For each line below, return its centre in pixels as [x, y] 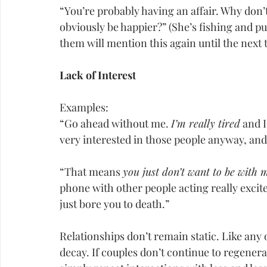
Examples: [84, 108]
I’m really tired [206, 124]
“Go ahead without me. [115, 124]
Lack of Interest [98, 75]
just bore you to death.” [114, 204]
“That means [91, 172]
